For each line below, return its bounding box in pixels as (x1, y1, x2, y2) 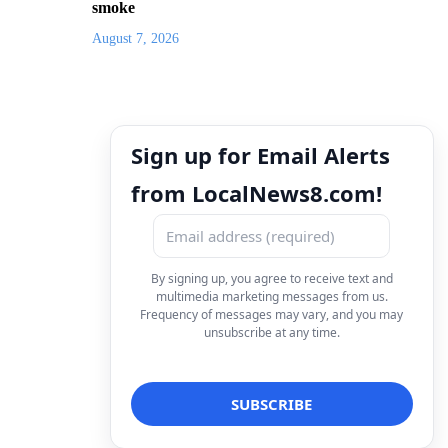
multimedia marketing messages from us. (155, 287, 388, 305)
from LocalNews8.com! (131, 177, 382, 208)
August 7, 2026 (92, 30, 179, 46)
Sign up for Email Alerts (131, 139, 390, 170)
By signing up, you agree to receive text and (150, 269, 393, 287)
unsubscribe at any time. (203, 323, 340, 341)
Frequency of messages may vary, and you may (140, 305, 404, 323)
